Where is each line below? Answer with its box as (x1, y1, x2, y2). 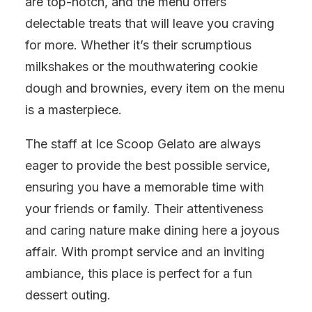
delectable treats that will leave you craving (25, 16, 274, 31)
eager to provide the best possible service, (25, 158, 270, 173)
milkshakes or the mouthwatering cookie (25, 59, 258, 74)
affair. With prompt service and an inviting (25, 244, 265, 259)
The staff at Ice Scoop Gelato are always (25, 136, 260, 151)
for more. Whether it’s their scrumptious (25, 38, 251, 52)
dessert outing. (25, 288, 111, 302)
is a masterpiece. (25, 102, 122, 117)
